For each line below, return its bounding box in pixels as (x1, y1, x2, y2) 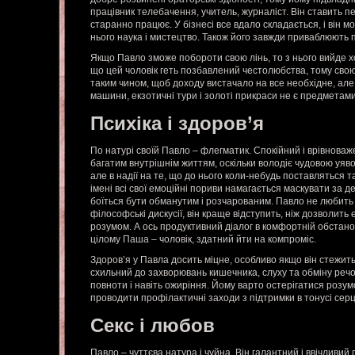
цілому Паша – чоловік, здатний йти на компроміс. (90, 234, 316, 245)
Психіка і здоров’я (90, 113, 264, 134)
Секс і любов (90, 315, 215, 336)
